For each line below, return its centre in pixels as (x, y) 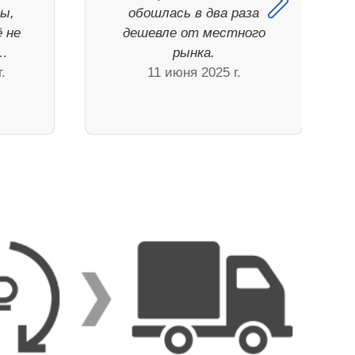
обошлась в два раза (194, 13)
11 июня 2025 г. (194, 73)
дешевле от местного (194, 33)
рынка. (194, 53)
